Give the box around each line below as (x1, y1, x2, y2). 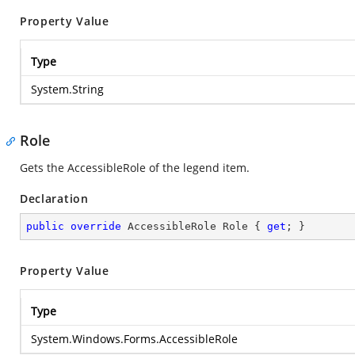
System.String (31, 82, 104, 97)
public (26, 220, 64, 232)
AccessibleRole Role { (121, 220, 267, 232)
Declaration (20, 191, 89, 206)
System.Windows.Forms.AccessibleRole (31, 331, 238, 346)
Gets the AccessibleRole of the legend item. (20, 160, 250, 175)
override (71, 220, 121, 232)
